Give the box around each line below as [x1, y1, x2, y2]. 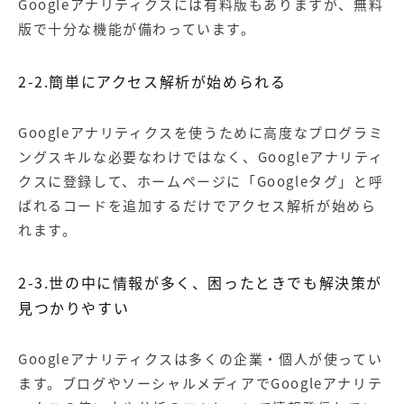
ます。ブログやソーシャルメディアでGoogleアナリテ [18, 373, 383, 394]
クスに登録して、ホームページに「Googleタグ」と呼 [18, 171, 384, 192]
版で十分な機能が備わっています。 [18, 19, 256, 40]
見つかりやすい [18, 297, 130, 319]
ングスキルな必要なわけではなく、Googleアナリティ [18, 147, 384, 168]
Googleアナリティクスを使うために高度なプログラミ [18, 123, 384, 143]
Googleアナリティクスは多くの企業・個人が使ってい [18, 349, 383, 370]
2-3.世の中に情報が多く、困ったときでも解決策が [18, 271, 382, 294]
